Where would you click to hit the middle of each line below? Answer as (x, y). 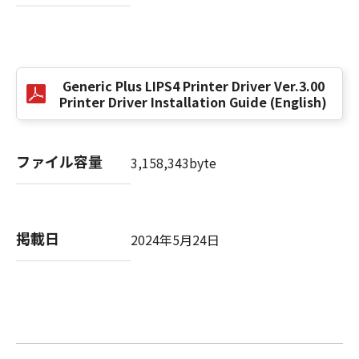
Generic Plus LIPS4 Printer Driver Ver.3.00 (193, 86)
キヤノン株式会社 (93, 84)
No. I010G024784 (93, 123)
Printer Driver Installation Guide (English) (193, 102)
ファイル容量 (59, 161)
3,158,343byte (173, 163)
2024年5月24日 (175, 240)
